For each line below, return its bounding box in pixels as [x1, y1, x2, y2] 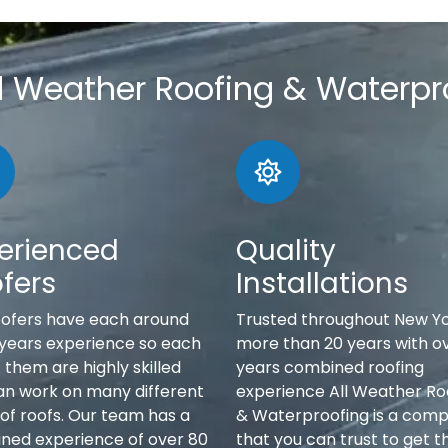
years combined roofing [236, 356, 424, 380]
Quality [236, 231, 336, 271]
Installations [236, 264, 408, 304]
